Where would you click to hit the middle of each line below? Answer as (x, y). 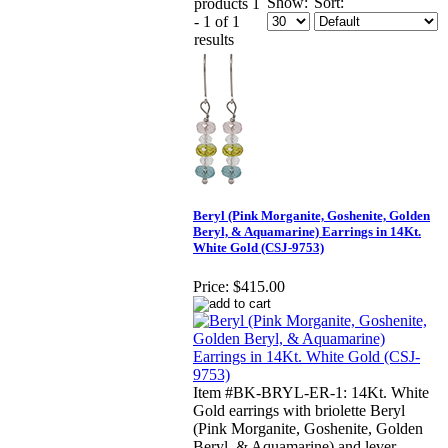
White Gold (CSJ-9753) (258, 248)
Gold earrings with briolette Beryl (299, 411)
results (214, 39)
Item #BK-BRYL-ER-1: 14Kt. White (311, 393)
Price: (211, 287)
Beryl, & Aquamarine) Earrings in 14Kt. (307, 232)
